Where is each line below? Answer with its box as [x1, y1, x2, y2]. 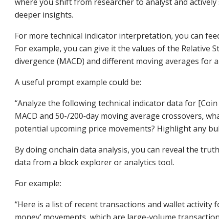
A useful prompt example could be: [15, 76, 143, 88]
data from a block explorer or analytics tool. [15, 156, 174, 168]
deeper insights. [15, 9, 73, 20]
